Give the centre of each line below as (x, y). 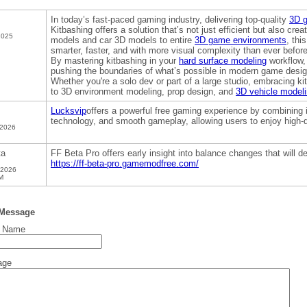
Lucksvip (69, 111)
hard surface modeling (223, 61)
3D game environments (241, 40)
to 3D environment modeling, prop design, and (143, 91)
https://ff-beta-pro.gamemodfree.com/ (125, 163)
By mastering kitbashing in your (115, 61)
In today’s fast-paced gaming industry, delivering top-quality (170, 20)
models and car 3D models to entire (123, 40)
